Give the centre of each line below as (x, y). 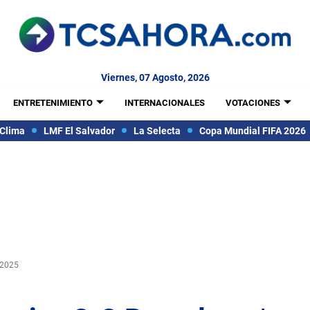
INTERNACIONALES (164, 103)
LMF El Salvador (79, 130)
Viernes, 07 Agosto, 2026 (155, 77)
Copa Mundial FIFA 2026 (252, 130)
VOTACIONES (253, 103)
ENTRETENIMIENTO (53, 103)
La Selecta (157, 130)
